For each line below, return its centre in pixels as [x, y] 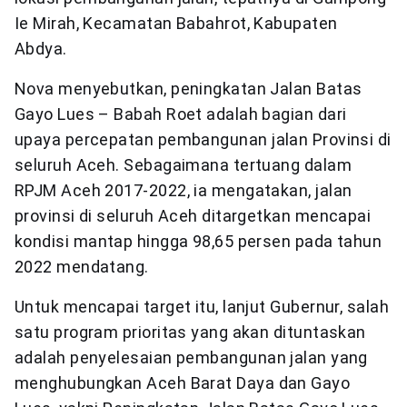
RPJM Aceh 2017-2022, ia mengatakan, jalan [184, 190]
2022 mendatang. [82, 267]
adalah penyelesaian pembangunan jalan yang [191, 357]
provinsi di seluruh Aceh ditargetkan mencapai [193, 216]
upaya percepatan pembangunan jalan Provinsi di [203, 139]
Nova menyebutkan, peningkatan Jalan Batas [189, 89]
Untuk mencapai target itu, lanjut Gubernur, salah [202, 307]
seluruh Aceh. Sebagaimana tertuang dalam [184, 165]
